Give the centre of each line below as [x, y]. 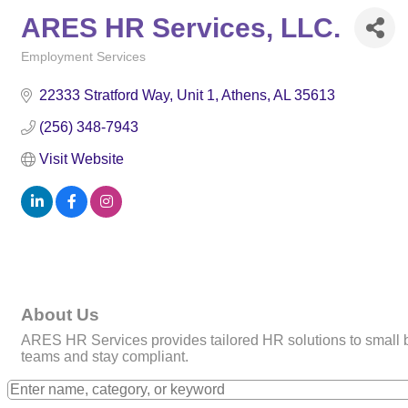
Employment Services [83, 57]
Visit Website [82, 159]
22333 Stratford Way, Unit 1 [127, 95]
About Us [60, 315]
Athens [244, 95]
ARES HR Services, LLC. [181, 27]
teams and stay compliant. [105, 357]
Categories [50, 70]
